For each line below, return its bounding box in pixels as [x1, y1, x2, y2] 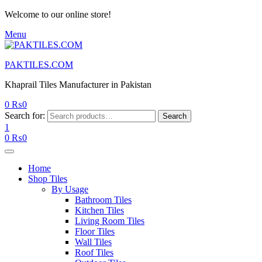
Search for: [5, 111, 45, 120]
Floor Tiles [75, 226, 115, 236]
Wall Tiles [75, 237, 112, 247]
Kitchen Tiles [75, 205, 124, 215]
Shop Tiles [28, 174, 67, 184]
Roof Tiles [75, 247, 113, 257]
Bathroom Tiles [75, 195, 132, 205]
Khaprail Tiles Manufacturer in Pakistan [5, 80, 151, 89]
